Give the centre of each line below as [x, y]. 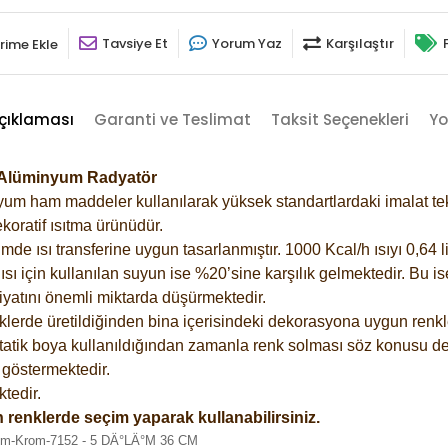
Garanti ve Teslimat [172, 119]
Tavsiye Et [135, 43]
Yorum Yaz [247, 43]
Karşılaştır [360, 43]
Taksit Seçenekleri [339, 119]
